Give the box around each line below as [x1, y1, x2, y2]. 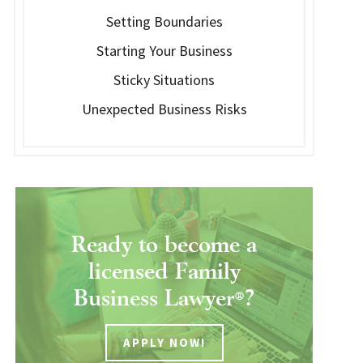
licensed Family [88, 262, 241, 274]
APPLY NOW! [122, 335, 206, 350]
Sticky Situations [113, 70, 216, 89]
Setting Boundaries [105, 12, 223, 31]
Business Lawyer [73, 288, 235, 301]
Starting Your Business [96, 41, 233, 60]
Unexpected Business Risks [81, 100, 247, 118]
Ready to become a [71, 235, 258, 247]
